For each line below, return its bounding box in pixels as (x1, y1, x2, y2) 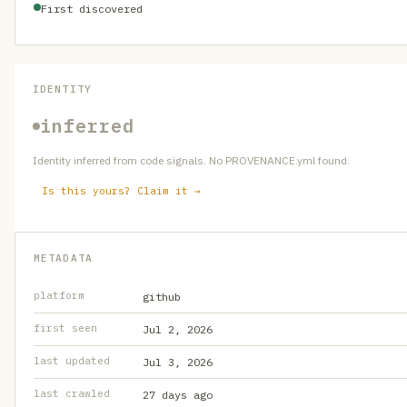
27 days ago (143, 388, 213, 402)
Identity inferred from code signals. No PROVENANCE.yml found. (33, 154, 350, 167)
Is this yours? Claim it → (42, 184, 201, 197)
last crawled (34, 387, 110, 400)
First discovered (41, 2, 143, 15)
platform (34, 289, 84, 302)
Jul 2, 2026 (143, 323, 213, 336)
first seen (34, 322, 97, 334)
